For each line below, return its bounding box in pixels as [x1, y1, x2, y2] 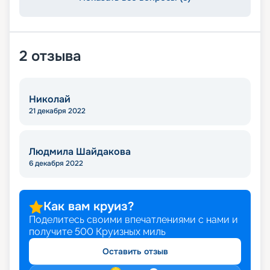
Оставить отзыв [102, 246, 168, 257]
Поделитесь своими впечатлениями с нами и [29, 214, 238, 226]
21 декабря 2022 [29, 106, 86, 116]
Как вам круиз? [43, 199, 134, 215]
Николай [29, 93, 71, 106]
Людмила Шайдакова [29, 145, 131, 159]
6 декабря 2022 [29, 159, 83, 169]
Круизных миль [93, 226, 166, 238]
